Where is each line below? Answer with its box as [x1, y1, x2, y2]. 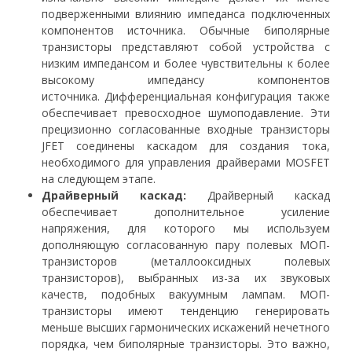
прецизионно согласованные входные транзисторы [41, 122, 330, 137]
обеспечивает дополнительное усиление [41, 204, 330, 220]
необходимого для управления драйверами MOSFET [41, 155, 330, 170]
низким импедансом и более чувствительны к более [41, 56, 330, 71]
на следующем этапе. [41, 171, 156, 187]
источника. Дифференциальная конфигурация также [41, 89, 330, 104]
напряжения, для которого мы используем [41, 221, 330, 236]
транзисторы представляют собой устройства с [41, 39, 330, 55]
